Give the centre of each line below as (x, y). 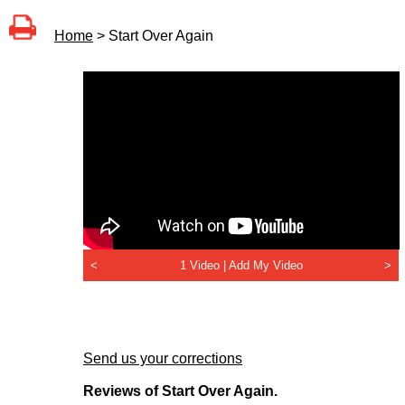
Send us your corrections (163, 359)
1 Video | (204, 266)
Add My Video (265, 266)
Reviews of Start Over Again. (180, 391)
